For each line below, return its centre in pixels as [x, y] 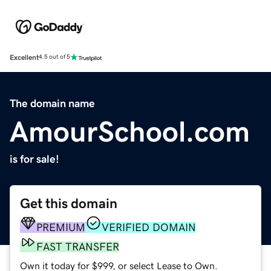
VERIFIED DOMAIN [149, 227]
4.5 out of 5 [54, 57]
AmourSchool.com [130, 131]
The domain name [52, 103]
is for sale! [34, 159]
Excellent [24, 57]
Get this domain [69, 203]
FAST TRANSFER [78, 247]
